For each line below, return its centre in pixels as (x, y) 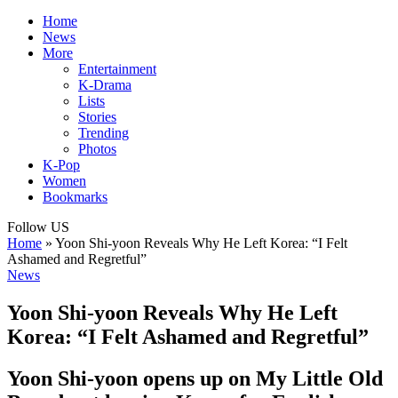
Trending (103, 133)
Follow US (38, 227)
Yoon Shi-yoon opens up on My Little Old (195, 378)
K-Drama (105, 85)
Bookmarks (75, 197)
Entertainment (117, 69)
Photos (97, 149)
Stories (97, 117)
